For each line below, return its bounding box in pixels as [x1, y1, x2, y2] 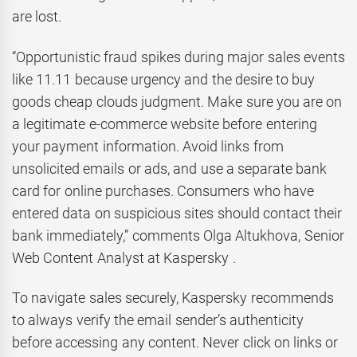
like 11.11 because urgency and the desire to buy [12, 70, 316, 88]
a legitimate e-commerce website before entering [12, 115, 317, 132]
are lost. [12, 8, 62, 25]
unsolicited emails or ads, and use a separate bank [12, 159, 328, 177]
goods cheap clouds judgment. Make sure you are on [12, 92, 343, 110]
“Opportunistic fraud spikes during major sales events [12, 48, 345, 65]
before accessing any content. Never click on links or [12, 334, 339, 351]
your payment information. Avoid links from [12, 137, 284, 155]
